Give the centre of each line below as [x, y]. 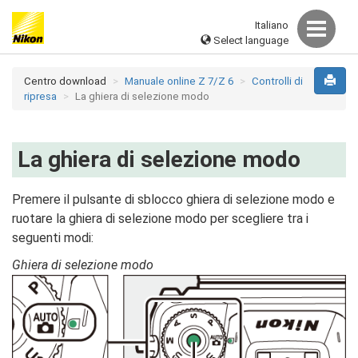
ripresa [40, 96]
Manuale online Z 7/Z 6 [179, 81]
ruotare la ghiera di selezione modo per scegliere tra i [160, 219]
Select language [250, 40]
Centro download [65, 81]
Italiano [272, 25]
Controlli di [277, 81]
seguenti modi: [53, 238]
